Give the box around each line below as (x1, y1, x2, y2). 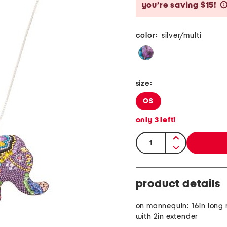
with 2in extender (135, 213, 198, 221)
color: (135, 32, 158, 40)
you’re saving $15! (141, 1, 217, 10)
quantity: (136, 134, 170, 143)
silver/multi (161, 32, 202, 40)
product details (135, 178, 220, 190)
